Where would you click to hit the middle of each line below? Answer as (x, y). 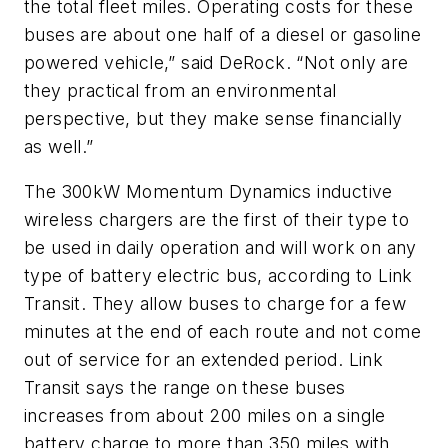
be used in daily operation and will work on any (220, 248)
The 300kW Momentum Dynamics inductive (208, 192)
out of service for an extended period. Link (204, 360)
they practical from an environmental (180, 90)
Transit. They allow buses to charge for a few (215, 304)
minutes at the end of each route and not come (222, 332)
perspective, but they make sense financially (213, 118)
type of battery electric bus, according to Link (218, 276)
